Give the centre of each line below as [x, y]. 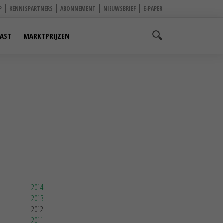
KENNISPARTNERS [31, 9]
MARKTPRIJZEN [47, 36]
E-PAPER [153, 9]
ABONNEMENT [78, 9]
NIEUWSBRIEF [119, 9]
